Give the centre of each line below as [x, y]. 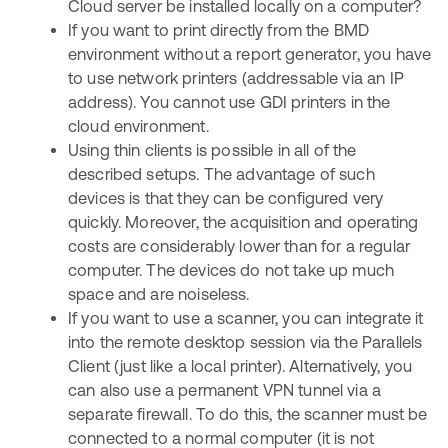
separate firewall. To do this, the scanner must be [248, 414]
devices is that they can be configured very [226, 198]
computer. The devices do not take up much [231, 270]
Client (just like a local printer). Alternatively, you [240, 366]
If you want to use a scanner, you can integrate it [246, 318]
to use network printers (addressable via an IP [236, 78]
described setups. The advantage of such [221, 174]
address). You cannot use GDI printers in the [229, 102]
